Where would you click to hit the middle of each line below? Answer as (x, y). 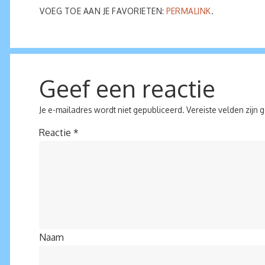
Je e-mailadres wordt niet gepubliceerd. (112, 109)
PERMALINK (189, 11)
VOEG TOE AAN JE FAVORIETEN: (103, 11)
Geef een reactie (127, 88)
